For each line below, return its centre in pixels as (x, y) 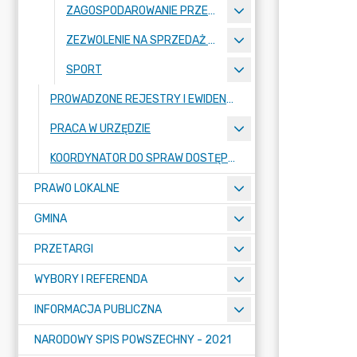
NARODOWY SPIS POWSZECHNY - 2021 (133, 340)
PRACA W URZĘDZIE (100, 129)
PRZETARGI (64, 249)
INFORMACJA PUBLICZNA (98, 310)
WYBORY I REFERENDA (91, 279)
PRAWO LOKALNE (77, 188)
